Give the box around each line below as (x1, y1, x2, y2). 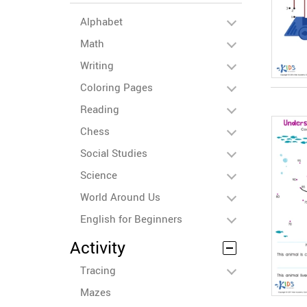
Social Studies (80, 146, 147, 160)
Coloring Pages (80, 80, 153, 94)
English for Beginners (80, 212, 182, 225)
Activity (70, 236, 125, 258)
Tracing (80, 263, 116, 277)
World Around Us (80, 190, 160, 204)
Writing (80, 58, 114, 72)
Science (80, 168, 117, 182)
